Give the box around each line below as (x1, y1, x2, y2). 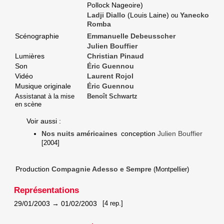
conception (117, 129, 157, 138)
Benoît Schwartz (87, 93, 137, 100)
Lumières (15, 52, 44, 60)
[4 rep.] (102, 200, 123, 207)
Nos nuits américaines (41, 129, 117, 138)
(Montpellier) (151, 166, 189, 173)
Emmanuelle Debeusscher (87, 32, 175, 40)
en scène (15, 101, 41, 108)
